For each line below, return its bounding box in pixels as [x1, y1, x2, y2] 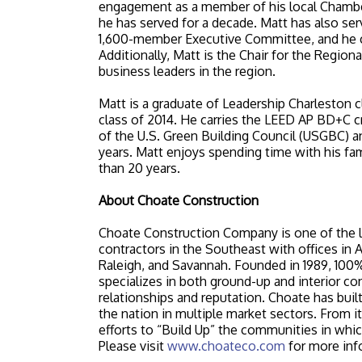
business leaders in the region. [99, 63, 276, 79]
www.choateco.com [167, 338, 285, 354]
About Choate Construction [99, 192, 259, 208]
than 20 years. [99, 160, 180, 176]
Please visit [99, 338, 167, 354]
